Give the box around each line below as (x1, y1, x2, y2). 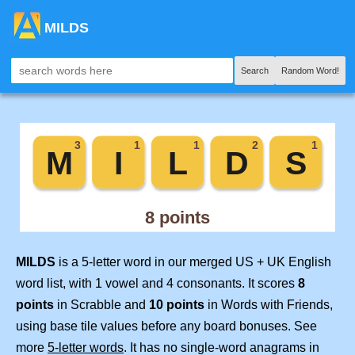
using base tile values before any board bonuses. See (16, 319, 317, 334)
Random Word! (281, 66, 339, 75)
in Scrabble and (54, 298, 149, 312)
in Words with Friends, (204, 298, 333, 312)
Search (241, 66, 269, 75)
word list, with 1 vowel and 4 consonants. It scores (16, 277, 298, 291)
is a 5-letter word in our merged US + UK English (55, 255, 331, 269)
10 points (149, 298, 204, 312)
